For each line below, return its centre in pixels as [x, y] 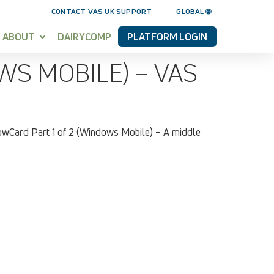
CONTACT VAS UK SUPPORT [102, 11]
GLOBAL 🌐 [193, 11]
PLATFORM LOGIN [167, 37]
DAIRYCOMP [84, 37]
